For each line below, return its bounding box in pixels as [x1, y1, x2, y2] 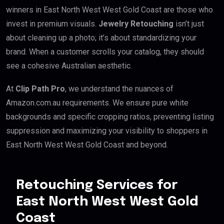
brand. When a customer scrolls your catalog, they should [6, 46, 204, 56]
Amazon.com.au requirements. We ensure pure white [6, 97, 188, 107]
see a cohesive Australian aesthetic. [6, 60, 132, 70]
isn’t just [173, 18, 204, 28]
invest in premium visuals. [6, 18, 98, 28]
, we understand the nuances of [65, 83, 173, 93]
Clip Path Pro [15, 83, 65, 93]
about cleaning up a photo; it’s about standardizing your [6, 32, 196, 42]
